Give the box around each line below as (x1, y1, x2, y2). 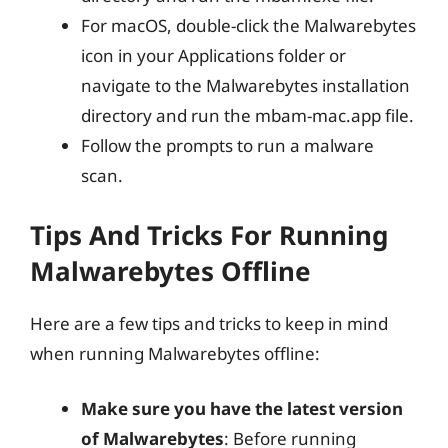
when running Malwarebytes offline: (30, 341, 320, 365)
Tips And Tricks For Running (30, 216, 388, 253)
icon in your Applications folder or (81, 44, 346, 67)
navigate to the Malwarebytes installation (81, 74, 410, 97)
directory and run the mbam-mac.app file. (81, 104, 414, 127)
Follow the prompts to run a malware (81, 134, 374, 157)
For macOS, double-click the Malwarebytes (81, 14, 416, 37)
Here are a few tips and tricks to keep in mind (30, 311, 388, 335)
